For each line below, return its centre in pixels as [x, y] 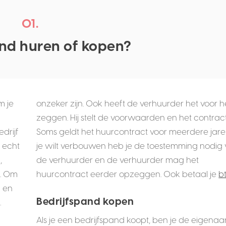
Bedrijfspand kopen [85, 202]
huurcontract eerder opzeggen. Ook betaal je [128, 174]
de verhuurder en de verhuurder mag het [118, 160]
